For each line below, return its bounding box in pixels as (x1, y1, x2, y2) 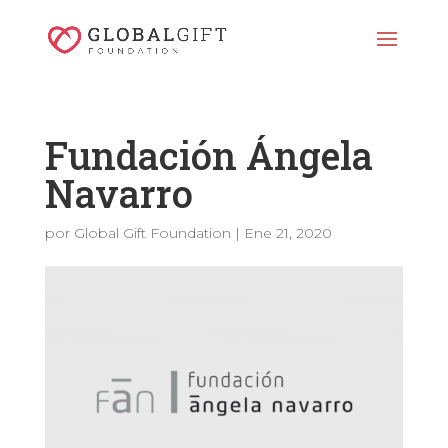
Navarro (44, 168, 193, 218)
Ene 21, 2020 (243, 224, 332, 242)
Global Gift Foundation (73, 224, 231, 242)
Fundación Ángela (44, 130, 373, 180)
